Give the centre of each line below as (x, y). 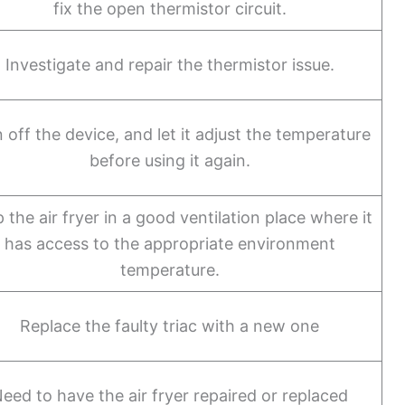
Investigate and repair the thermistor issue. (170, 64)
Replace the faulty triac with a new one (170, 325)
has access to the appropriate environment (170, 243)
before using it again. (170, 160)
